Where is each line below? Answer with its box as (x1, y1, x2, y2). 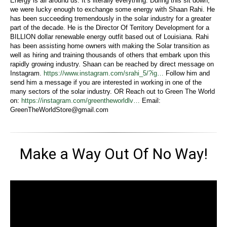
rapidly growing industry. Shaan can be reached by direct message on (10, 60, 214, 68)
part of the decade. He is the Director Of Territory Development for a (10, 23, 209, 31)
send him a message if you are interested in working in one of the (10, 78, 202, 86)
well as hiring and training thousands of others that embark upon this (10, 51, 210, 59)
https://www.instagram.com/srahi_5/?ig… (44, 69, 164, 77)
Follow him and (164, 69, 210, 77)
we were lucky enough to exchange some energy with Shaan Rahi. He (10, 5, 215, 13)
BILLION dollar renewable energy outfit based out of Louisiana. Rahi (10, 32, 209, 41)
